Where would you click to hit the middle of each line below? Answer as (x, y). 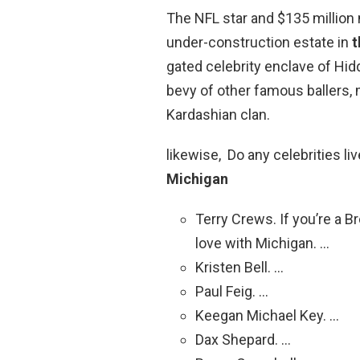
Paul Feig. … (232, 291)
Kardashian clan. (218, 114)
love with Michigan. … (262, 243)
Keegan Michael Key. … (267, 315)
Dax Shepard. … (243, 339)
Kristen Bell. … (239, 267)
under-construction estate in (259, 42)
